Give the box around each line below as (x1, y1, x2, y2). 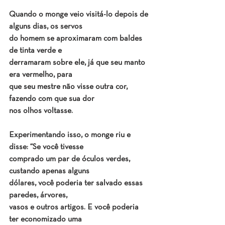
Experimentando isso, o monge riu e (9, 132, 133, 139)
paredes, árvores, (9, 192, 67, 199)
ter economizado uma (9, 216, 82, 223)
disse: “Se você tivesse (9, 144, 83, 151)
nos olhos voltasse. (9, 107, 73, 115)
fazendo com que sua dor (9, 95, 94, 103)
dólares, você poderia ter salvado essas (9, 180, 145, 187)
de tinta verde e (9, 47, 62, 55)
